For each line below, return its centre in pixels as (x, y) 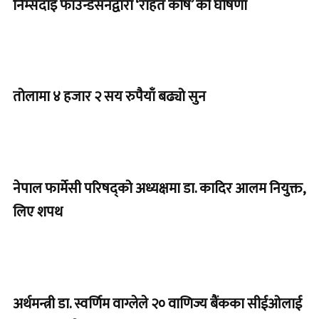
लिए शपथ (38, 213)
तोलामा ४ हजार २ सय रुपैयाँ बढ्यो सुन (109, 97)
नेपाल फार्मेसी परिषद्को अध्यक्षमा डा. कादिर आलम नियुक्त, (159, 189)
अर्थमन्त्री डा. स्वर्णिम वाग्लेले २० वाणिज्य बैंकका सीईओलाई (157, 304)
